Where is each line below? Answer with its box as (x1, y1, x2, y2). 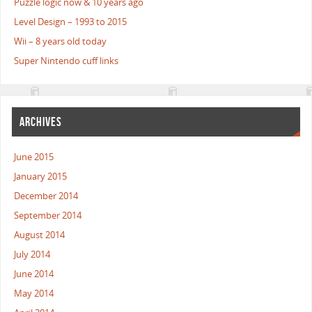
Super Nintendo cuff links (14, 55, 119, 68)
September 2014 (14, 209, 82, 221)
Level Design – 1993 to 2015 (14, 16, 127, 29)
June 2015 (14, 150, 54, 163)
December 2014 (14, 189, 79, 202)
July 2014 (14, 248, 51, 260)
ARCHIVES (19, 114, 63, 129)
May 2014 (14, 287, 54, 299)
